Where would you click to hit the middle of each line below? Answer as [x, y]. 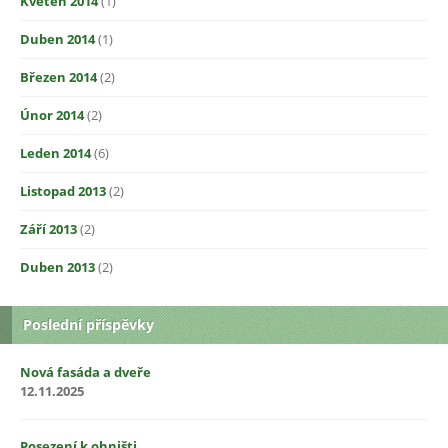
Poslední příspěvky [88, 324]
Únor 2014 [52, 114]
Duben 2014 [57, 38]
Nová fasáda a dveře [85, 371]
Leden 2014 [55, 152]
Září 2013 [48, 228]
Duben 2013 [57, 266]
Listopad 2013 [63, 190]
